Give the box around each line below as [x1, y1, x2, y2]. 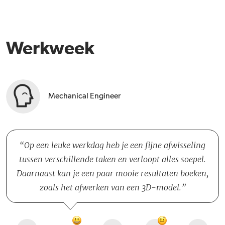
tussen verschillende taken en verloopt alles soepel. [19, 154, 206, 164]
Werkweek [6, 40, 94, 58]
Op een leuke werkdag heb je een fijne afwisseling [24, 140, 205, 150]
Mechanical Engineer [48, 92, 121, 100]
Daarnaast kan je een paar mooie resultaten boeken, [17, 168, 208, 178]
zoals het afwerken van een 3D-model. [39, 182, 181, 192]
